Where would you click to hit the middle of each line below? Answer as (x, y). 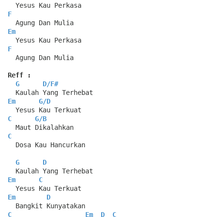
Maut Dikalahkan (41, 128)
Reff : (19, 75)
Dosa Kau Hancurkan (46, 145)
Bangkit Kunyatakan (46, 206)
